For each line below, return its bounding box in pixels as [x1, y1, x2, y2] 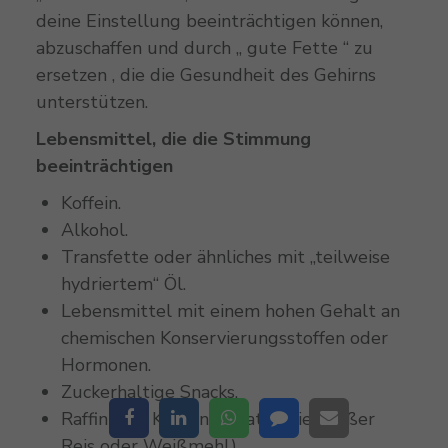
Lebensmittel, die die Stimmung [35, 127, 311, 151]
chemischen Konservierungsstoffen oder [60, 326, 388, 350]
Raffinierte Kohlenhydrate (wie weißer [60, 407, 375, 431]
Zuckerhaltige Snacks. [60, 380, 238, 404]
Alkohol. [60, 218, 128, 242]
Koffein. [60, 191, 121, 215]
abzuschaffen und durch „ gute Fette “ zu [35, 36, 373, 60]
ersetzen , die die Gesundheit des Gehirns [35, 63, 376, 87]
